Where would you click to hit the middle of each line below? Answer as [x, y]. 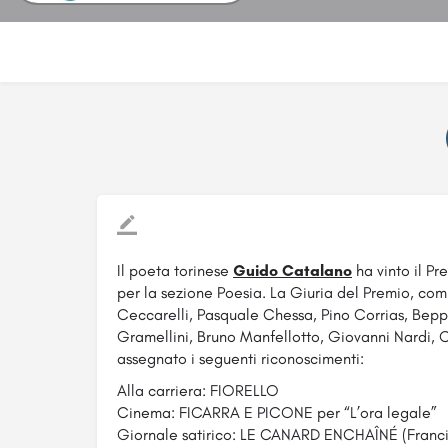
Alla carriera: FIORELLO [198, 391]
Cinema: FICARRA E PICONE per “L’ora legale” [277, 413]
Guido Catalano [292, 271]
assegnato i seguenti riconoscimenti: [240, 359]
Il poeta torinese [175, 271]
